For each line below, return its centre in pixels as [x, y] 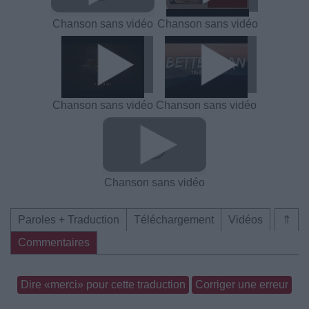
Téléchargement [174, 220]
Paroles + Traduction [69, 220]
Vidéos [246, 220]
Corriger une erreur [242, 285]
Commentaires [54, 243]
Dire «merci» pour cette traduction [103, 285]
